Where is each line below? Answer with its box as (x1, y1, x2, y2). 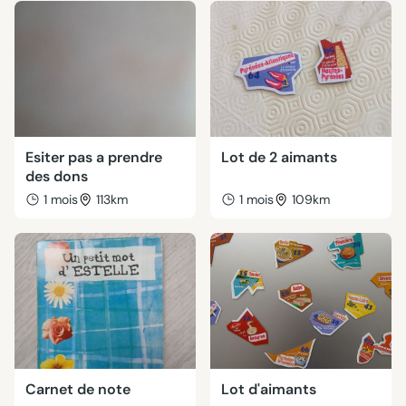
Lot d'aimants (221, 380, 316, 399)
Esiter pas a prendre (25, 148, 162, 167)
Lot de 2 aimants (221, 148, 337, 167)
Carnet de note (25, 380, 130, 399)
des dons (25, 167, 88, 186)
